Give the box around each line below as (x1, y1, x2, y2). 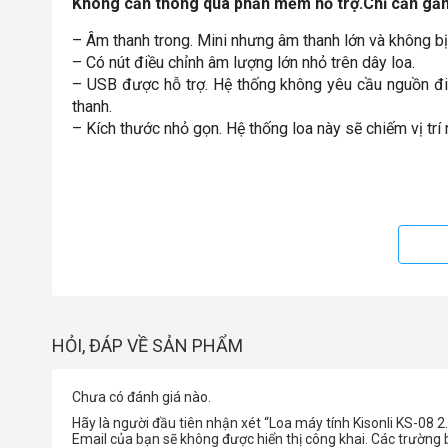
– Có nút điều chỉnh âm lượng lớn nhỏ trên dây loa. (72, 53, 415, 72)
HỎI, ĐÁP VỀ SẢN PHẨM (52, 335, 243, 356)
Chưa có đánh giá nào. (72, 389, 211, 405)
